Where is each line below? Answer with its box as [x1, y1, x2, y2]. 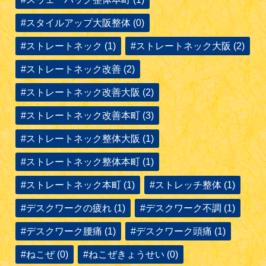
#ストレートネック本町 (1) [21, 180, 135, 191]
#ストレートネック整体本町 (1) [21, 157, 154, 167]
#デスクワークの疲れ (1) [21, 203, 126, 214]
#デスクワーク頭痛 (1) [131, 226, 226, 237]
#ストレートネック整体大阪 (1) [21, 134, 154, 144]
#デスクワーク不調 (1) [140, 203, 236, 214]
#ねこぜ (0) [21, 249, 69, 260]
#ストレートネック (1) [21, 41, 116, 52]
